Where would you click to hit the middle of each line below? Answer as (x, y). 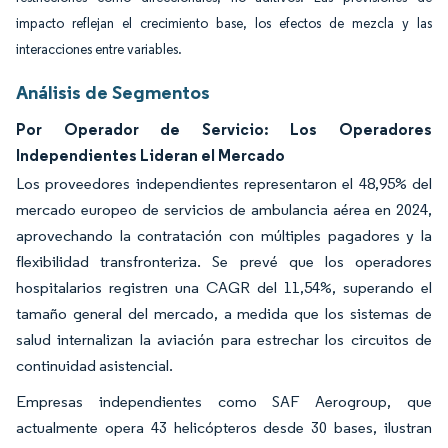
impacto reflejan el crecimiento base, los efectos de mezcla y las (224, 23)
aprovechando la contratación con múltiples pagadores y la (224, 235)
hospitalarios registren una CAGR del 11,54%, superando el (224, 287)
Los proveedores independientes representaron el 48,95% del (224, 183)
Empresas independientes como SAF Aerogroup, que (224, 401)
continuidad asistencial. (94, 365)
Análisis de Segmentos (113, 92)
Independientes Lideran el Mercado (150, 155)
